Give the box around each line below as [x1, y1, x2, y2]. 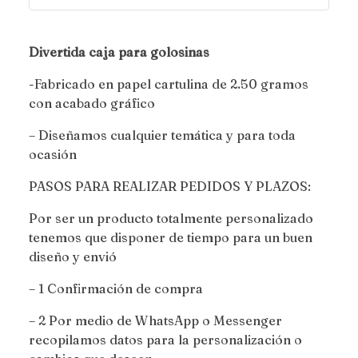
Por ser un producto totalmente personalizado [29, 210, 313, 227]
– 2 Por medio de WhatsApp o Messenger [29, 312, 282, 329]
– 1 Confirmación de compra [29, 280, 203, 297]
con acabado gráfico [29, 95, 155, 112]
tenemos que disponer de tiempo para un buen [29, 229, 312, 246]
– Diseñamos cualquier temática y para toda [29, 127, 296, 144]
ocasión [29, 146, 77, 163]
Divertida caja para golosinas [29, 44, 209, 61]
